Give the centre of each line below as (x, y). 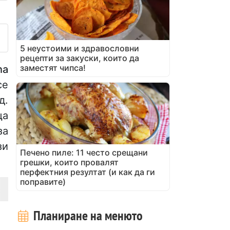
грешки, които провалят (69, 162)
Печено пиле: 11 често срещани (84, 152)
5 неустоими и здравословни (80, 48)
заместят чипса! (53, 68)
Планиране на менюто (87, 215)
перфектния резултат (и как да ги (88, 172)
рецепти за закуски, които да (80, 58)
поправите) (43, 181)
